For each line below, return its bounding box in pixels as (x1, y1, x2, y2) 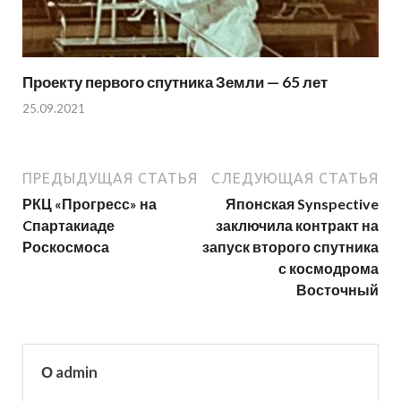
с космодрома (278, 259, 379, 277)
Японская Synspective (226, 194, 379, 212)
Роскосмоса (22, 237, 109, 255)
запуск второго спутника (202, 237, 379, 255)
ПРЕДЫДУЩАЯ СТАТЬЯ (22, 169, 198, 186)
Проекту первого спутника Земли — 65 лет (22, 73, 328, 92)
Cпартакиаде (22, 216, 115, 234)
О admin (41, 362, 98, 381)
